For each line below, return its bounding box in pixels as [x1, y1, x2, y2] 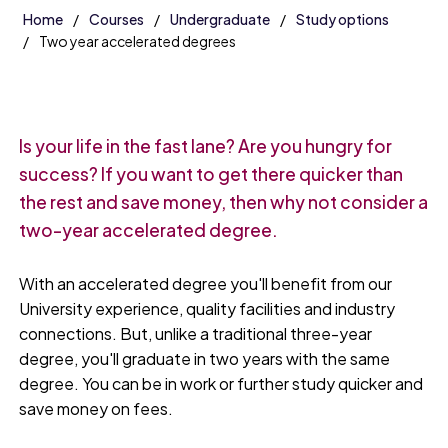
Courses [89, 10, 145, 29]
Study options [296, 10, 390, 29]
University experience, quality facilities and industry [19, 297, 396, 319]
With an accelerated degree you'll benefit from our [19, 272, 393, 294]
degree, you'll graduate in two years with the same [19, 347, 391, 369]
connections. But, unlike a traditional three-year [19, 322, 373, 344]
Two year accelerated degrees [37, 32, 237, 51]
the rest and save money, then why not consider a [19, 191, 429, 214]
